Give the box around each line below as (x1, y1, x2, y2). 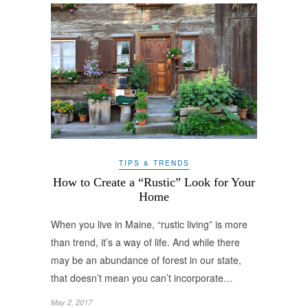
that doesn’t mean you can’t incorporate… (51, 270, 233, 285)
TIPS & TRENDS (118, 157, 190, 168)
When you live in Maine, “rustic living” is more (51, 217, 247, 231)
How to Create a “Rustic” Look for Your (53, 175, 255, 189)
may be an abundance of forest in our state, (51, 252, 241, 267)
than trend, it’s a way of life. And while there (51, 234, 240, 249)
